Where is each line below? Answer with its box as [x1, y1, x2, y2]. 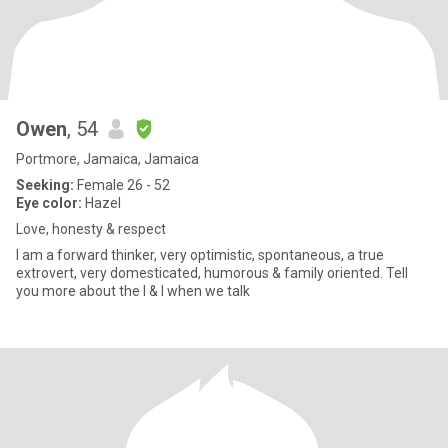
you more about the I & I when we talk [16, 283, 250, 299]
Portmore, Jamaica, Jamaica [16, 151, 199, 167]
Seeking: [16, 177, 74, 193]
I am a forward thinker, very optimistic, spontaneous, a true [16, 247, 384, 263]
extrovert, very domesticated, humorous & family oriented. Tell [16, 265, 408, 281]
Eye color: [16, 195, 82, 211]
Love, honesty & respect [16, 221, 166, 237]
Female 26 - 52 [74, 177, 170, 193]
